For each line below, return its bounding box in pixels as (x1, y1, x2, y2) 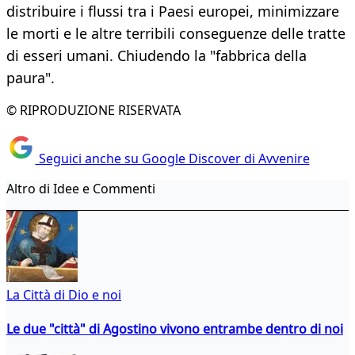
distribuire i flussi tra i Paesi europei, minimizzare (6, 2, 339, 21)
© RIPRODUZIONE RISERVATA (6, 101, 181, 120)
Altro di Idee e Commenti (6, 179, 155, 197)
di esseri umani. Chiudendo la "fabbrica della (6, 46, 307, 66)
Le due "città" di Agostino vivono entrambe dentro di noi (6, 319, 343, 338)
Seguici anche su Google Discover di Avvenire (35, 149, 310, 167)
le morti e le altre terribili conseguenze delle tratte (6, 24, 345, 44)
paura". (6, 68, 55, 88)
